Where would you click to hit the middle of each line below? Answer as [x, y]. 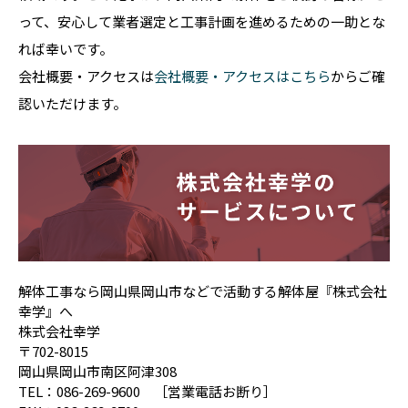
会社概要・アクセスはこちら [242, 76]
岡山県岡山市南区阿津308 [97, 371]
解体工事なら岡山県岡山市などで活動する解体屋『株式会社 [203, 291]
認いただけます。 [72, 103]
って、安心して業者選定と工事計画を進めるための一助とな [202, 21]
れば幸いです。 [66, 49]
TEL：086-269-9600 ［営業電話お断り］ [148, 391]
